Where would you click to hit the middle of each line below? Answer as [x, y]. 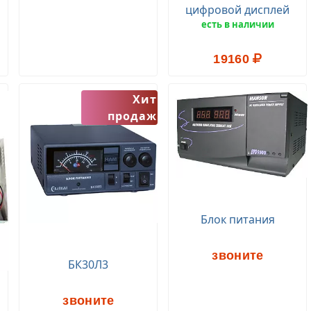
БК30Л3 [89, 264]
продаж [133, 116]
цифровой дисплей [238, 10]
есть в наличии [237, 24]
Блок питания [237, 220]
